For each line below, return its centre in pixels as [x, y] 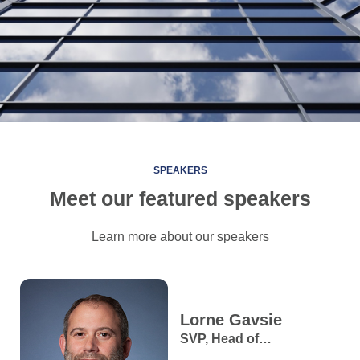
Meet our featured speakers [180, 198]
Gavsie [256, 320]
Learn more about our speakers [180, 237]
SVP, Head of [219, 339]
